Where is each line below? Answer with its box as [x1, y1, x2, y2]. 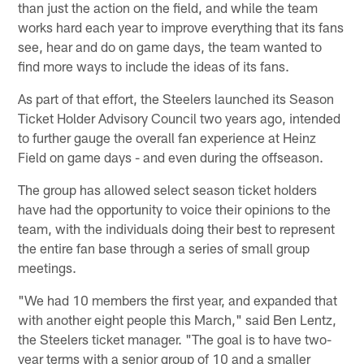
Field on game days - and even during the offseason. [18, 148, 324, 165]
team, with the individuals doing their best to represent [18, 219, 336, 236]
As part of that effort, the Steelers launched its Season [18, 89, 335, 106]
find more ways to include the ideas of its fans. [18, 57, 290, 74]
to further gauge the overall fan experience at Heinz [18, 128, 317, 145]
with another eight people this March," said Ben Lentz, [18, 310, 337, 327]
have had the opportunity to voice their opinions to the [18, 200, 331, 217]
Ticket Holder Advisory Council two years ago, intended [18, 109, 341, 126]
